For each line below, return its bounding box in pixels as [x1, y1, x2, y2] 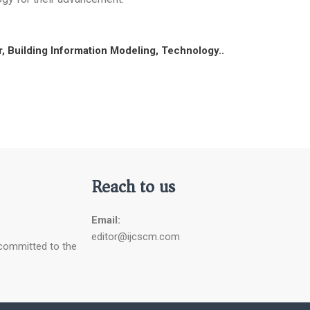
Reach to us [91, 172, 175, 203]
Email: [91, 214, 120, 227]
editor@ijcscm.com [91, 230, 180, 244]
